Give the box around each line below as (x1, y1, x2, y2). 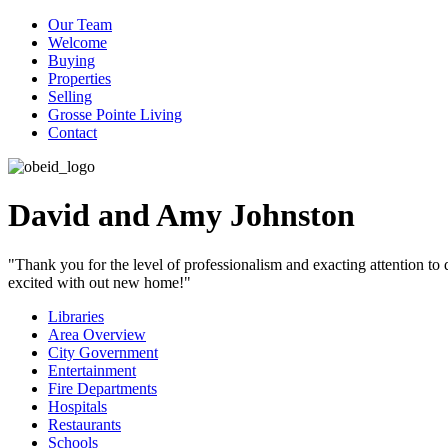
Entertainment (48, 361, 136, 379)
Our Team (48, 16, 112, 33)
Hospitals (48, 397, 107, 415)
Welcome (48, 34, 107, 51)
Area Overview (48, 325, 146, 343)
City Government (48, 343, 158, 361)
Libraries (48, 307, 104, 325)
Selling (48, 88, 92, 105)
